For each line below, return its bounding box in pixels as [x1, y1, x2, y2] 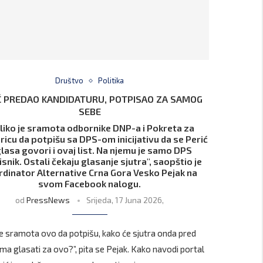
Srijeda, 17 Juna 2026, [86, 195, 164, 205]
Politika [98, 76, 124, 86]
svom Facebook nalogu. [38, 178, 141, 190]
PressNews [26, 195, 70, 205]
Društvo [55, 76, 84, 86]
